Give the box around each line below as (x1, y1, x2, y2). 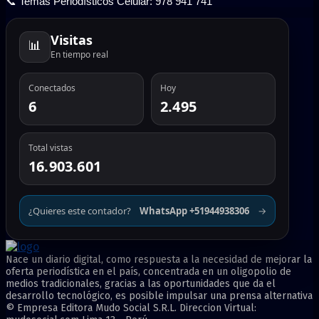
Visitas (51, 31, 93, 49)
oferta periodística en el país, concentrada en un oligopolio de (6, 266, 291, 278)
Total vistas (28, 142, 73, 155)
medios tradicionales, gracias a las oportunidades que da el (6, 278, 276, 291)
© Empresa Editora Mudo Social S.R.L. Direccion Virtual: (6, 302, 256, 315)
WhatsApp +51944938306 (140, 204, 249, 218)
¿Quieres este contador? (28, 204, 131, 218)
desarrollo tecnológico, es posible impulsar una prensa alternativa (6, 290, 313, 303)
